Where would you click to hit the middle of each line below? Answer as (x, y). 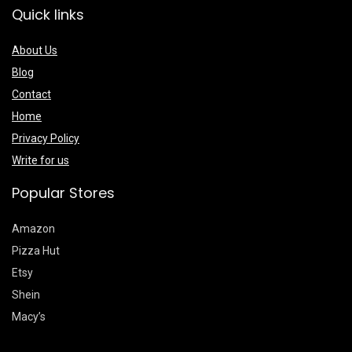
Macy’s (29, 317)
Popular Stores (63, 193)
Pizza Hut (36, 251)
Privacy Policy (46, 139)
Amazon (33, 229)
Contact (31, 95)
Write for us (40, 161)
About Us (35, 51)
